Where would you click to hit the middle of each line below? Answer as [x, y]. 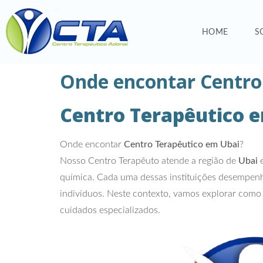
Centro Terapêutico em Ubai [182, 144]
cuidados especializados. [110, 210]
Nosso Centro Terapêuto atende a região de [149, 161]
